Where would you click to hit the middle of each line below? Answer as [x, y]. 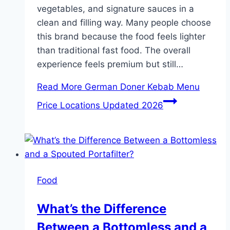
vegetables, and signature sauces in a [116, 9]
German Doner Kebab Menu [141, 87]
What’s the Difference [102, 209]
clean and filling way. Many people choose [124, 23]
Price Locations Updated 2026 [100, 106]
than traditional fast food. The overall [114, 51]
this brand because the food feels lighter [121, 37]
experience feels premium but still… [110, 64]
